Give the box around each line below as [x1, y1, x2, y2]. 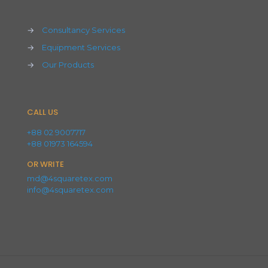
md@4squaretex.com [27, 173, 112, 183]
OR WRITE [27, 159, 64, 170]
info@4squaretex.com [27, 185, 114, 194]
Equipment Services [42, 42, 120, 52]
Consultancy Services [42, 25, 125, 35]
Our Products [42, 60, 94, 69]
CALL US [27, 106, 58, 118]
